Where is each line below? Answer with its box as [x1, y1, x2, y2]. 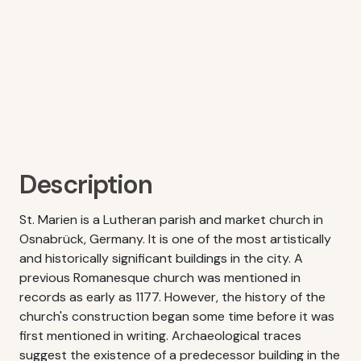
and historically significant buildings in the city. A [19, 250, 303, 267]
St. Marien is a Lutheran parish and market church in [19, 211, 323, 228]
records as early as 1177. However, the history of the [19, 288, 326, 305]
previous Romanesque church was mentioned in [19, 269, 301, 286]
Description [19, 168, 152, 201]
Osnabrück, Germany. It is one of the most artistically [19, 230, 331, 247]
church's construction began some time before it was [19, 308, 334, 325]
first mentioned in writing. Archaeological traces [19, 327, 301, 344]
